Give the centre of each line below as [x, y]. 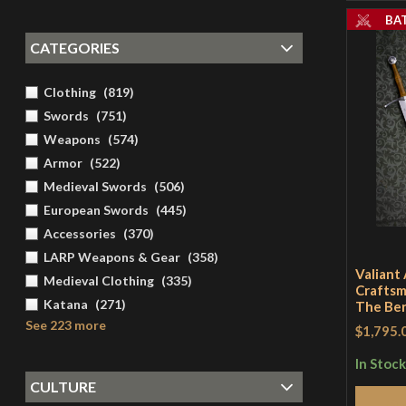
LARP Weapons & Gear [111, 257]
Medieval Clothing [98, 281]
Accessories [79, 234]
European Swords [96, 210]
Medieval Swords [95, 187]
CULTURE [63, 387]
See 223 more [65, 325]
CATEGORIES [74, 48]
